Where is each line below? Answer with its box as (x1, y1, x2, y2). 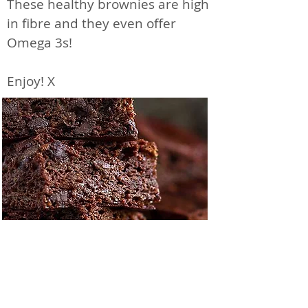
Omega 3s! (7, 33, 72, 52)
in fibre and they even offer (7, 14, 176, 32)
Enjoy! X (7, 71, 55, 90)
